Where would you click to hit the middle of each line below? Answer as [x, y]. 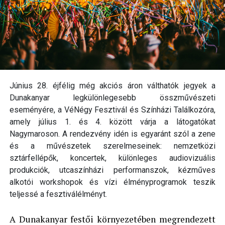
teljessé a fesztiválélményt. [58, 194]
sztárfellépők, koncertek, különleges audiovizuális [113, 158]
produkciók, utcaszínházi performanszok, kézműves [113, 170]
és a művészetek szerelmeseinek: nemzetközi [113, 146]
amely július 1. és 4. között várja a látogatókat [113, 122]
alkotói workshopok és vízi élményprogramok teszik [113, 182]
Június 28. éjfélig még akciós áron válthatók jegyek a [113, 86]
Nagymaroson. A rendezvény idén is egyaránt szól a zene [113, 134]
